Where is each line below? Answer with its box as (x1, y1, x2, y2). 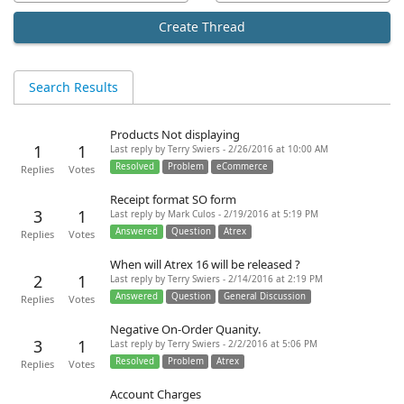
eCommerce (216, 161, 269, 171)
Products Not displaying (110, 128, 240, 142)
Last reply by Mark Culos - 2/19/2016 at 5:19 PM (110, 209, 318, 219)
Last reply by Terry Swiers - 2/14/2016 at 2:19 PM (110, 274, 323, 284)
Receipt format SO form (110, 193, 236, 207)
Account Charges (110, 388, 201, 401)
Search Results (29, 80, 118, 95)
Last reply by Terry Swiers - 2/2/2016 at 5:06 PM (110, 339, 317, 349)
